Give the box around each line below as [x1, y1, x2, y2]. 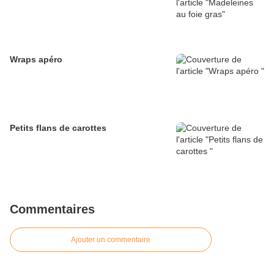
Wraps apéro [10, 54, 62, 65]
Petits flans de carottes [10, 123, 106, 133]
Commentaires [10, 202, 95, 217]
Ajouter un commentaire [71, 235, 150, 245]
